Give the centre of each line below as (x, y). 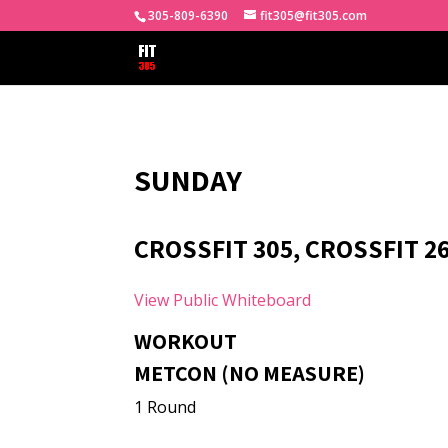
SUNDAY (188, 180)
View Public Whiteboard (223, 300)
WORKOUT (186, 341)
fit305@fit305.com (314, 15)
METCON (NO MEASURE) (250, 373)
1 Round (165, 407)
